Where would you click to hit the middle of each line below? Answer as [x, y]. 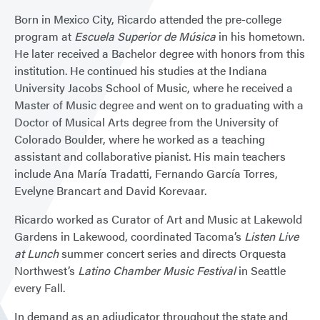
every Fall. [40, 287]
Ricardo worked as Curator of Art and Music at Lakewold [158, 219]
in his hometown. [260, 36]
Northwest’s [46, 270]
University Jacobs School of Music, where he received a [154, 87]
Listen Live [271, 236]
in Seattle [261, 270]
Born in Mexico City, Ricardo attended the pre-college [148, 19]
